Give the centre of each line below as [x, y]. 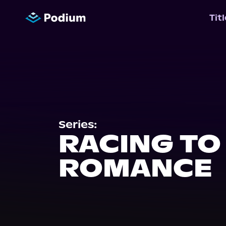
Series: [78, 125]
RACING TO [140, 144]
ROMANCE [135, 168]
